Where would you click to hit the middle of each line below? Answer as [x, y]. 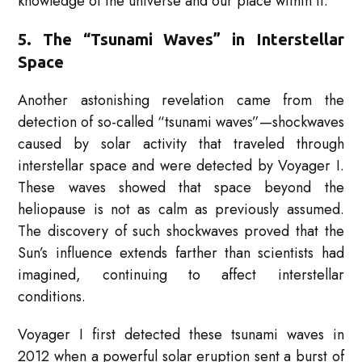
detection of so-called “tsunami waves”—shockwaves [181, 122]
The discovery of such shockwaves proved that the [181, 232]
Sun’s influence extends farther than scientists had [181, 253]
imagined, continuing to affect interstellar [181, 275]
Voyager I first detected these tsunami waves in [181, 335]
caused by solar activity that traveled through [181, 144]
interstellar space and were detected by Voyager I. [181, 166]
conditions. [52, 297]
